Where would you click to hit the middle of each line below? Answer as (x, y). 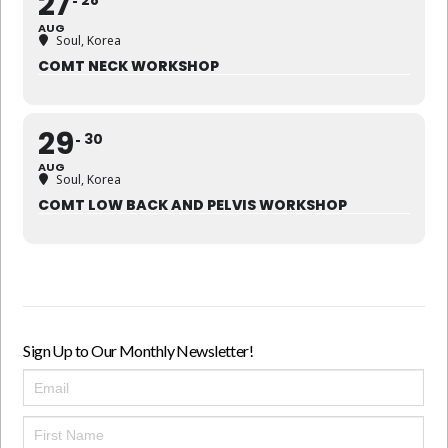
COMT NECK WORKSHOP (129, 66)
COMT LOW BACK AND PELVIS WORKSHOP (193, 205)
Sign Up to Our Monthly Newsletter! (138, 351)
